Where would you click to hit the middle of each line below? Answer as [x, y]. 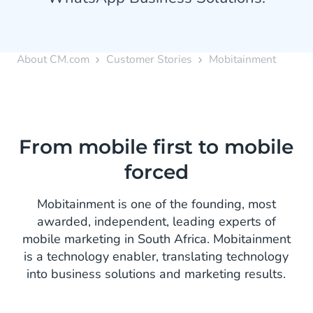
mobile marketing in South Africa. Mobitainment [156, 239]
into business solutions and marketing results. [156, 274]
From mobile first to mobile [156, 147]
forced [156, 172]
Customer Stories [149, 59]
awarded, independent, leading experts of [156, 221]
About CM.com [53, 59]
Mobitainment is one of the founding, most [156, 204]
